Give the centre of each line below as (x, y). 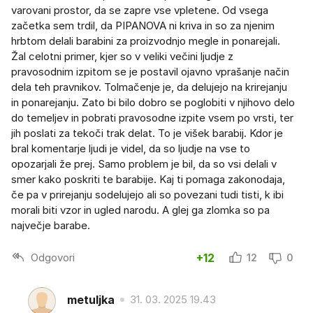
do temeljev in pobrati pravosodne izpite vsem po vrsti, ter (152, 118)
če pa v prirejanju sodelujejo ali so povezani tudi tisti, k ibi (147, 195)
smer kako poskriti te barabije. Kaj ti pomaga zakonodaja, (148, 180)
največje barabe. (51, 226)
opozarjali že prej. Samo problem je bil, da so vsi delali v (144, 164)
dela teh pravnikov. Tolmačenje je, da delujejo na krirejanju (149, 87)
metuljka (91, 299)
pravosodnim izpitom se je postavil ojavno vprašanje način (150, 72)
